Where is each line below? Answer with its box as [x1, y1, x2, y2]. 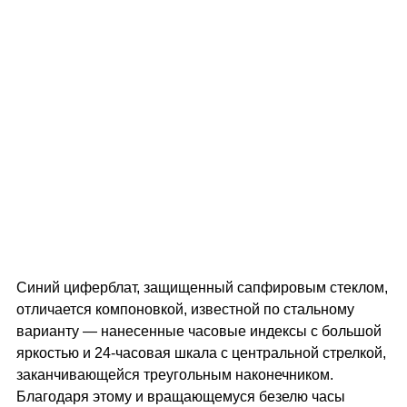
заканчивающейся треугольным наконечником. [16, 367, 333, 382]
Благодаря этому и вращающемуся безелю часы [16, 389, 345, 404]
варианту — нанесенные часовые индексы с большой [16, 323, 382, 339]
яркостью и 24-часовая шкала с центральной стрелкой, [16, 345, 386, 361]
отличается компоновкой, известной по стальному [16, 302, 354, 317]
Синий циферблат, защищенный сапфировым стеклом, [16, 280, 388, 295]
